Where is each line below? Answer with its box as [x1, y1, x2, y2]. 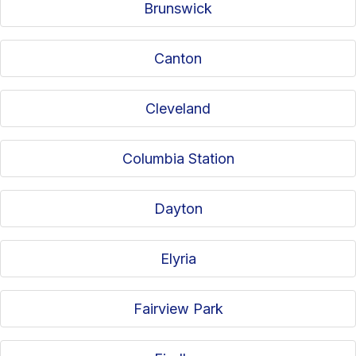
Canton [154, 50, 202, 68]
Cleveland [145, 100, 211, 118]
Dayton [153, 200, 203, 218]
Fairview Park [133, 300, 223, 318]
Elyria [160, 250, 196, 268]
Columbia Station [122, 150, 234, 168]
